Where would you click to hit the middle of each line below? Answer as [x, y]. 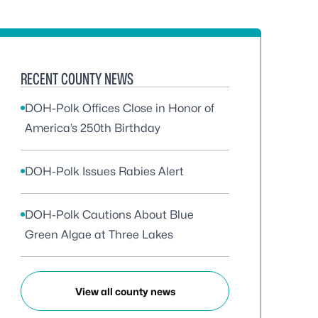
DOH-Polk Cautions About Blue [109, 215]
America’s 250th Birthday [93, 128]
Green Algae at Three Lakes [99, 235]
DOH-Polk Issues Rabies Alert [104, 171]
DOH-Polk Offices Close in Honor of [120, 108]
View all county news [125, 291]
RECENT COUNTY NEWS [77, 79]
